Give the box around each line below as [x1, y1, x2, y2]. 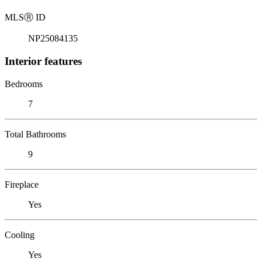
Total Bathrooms [5, 129, 66, 139]
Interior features [5, 54, 82, 67]
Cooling [5, 229, 35, 240]
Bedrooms [5, 78, 43, 89]
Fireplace [5, 179, 39, 189]
